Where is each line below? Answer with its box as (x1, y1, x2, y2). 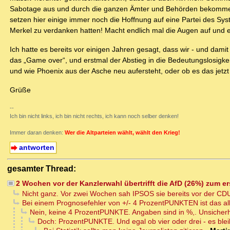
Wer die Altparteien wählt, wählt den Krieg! (65, 129, 180, 136)
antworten (18, 143, 54, 152)
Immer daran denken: (10, 129, 65, 136)
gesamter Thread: (7, 164, 76, 174)
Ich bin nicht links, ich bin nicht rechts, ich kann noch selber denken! (10, 113, 179, 120)
